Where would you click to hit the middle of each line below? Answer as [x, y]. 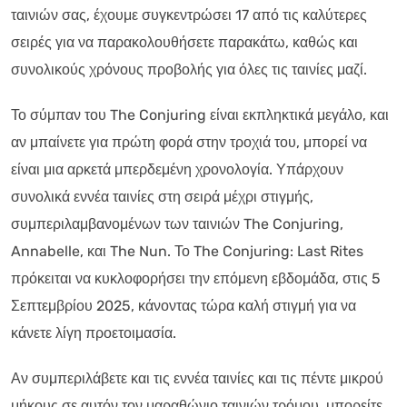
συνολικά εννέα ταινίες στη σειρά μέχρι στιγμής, [162, 196]
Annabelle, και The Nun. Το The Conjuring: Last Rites [187, 251]
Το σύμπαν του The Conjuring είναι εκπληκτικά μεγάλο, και [200, 114]
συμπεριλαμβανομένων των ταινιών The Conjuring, [177, 223]
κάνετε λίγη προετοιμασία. [94, 333]
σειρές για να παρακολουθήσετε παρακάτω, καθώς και [184, 42]
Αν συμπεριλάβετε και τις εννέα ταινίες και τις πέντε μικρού [197, 378]
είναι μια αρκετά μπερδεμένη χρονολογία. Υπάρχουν [177, 169]
